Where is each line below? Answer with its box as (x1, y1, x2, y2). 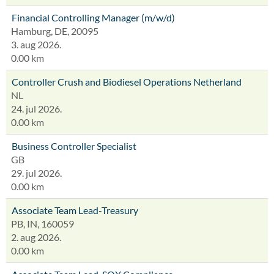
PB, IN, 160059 (11, 218, 74, 229)
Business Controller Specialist (12, 140, 136, 152)
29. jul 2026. (11, 167, 62, 179)
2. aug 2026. (11, 231, 61, 243)
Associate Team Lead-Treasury (12, 204, 138, 216)
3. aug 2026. (11, 39, 61, 50)
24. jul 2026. (11, 103, 62, 114)
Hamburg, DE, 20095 (11, 25, 98, 37)
